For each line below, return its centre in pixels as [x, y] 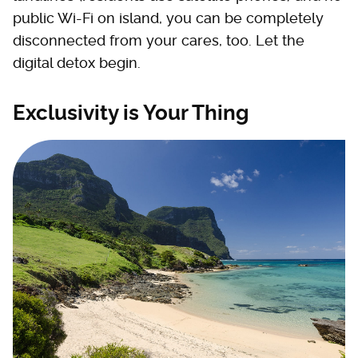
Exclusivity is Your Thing [131, 113]
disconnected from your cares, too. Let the [159, 40]
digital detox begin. [77, 63]
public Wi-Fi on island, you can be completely [168, 18]
